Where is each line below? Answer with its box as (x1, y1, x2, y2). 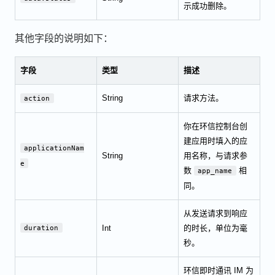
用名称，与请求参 (184, 150, 247, 160)
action (24, 94, 50, 103)
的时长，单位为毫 (184, 223, 247, 233)
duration (24, 223, 59, 232)
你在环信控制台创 (184, 121, 247, 131)
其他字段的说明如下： (15, 33, 113, 44)
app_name (198, 166, 233, 175)
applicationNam (24, 144, 85, 152)
